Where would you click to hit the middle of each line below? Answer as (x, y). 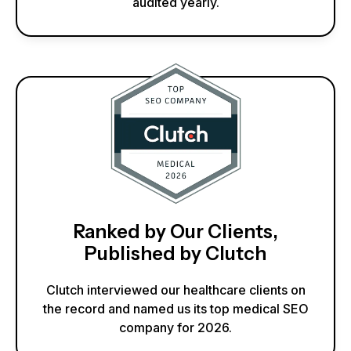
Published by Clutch (175, 253)
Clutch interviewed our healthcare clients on (175, 289)
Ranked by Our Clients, (175, 231)
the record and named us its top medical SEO (175, 308)
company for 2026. (175, 327)
